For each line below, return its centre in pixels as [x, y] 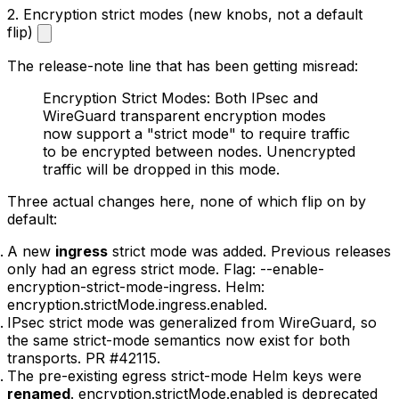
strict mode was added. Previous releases [249, 251]
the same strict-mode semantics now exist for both [179, 340]
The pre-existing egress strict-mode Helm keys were [184, 375]
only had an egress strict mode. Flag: [134, 269]
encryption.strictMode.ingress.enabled [135, 304]
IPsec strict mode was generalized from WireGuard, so [192, 322]
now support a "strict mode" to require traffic [196, 133]
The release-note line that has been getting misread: [183, 65]
